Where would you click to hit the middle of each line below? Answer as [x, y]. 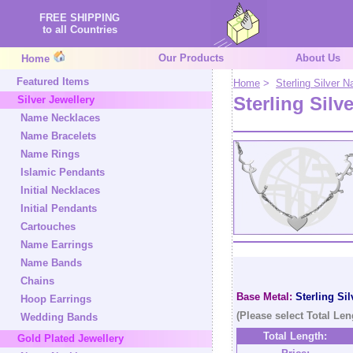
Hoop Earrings [56, 299]
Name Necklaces [60, 118]
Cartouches [48, 227]
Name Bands [51, 263]
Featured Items [53, 82]
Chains [37, 281]
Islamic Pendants [63, 172]
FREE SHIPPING [80, 18]
